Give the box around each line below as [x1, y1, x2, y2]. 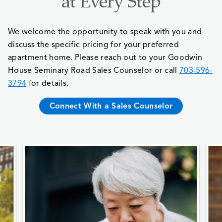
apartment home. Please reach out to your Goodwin [8, 53, 203, 63]
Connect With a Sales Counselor [49, 101, 173, 111]
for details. [26, 78, 69, 89]
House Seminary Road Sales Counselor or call [8, 65, 177, 76]
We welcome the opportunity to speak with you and [8, 27, 202, 37]
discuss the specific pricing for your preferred [8, 40, 179, 50]
